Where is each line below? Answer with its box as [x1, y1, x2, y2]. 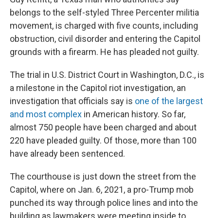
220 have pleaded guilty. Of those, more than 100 [10, 135, 197, 145]
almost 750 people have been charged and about [10, 122, 197, 132]
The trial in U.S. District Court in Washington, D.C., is [10, 70, 204, 80]
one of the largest [135, 96, 203, 106]
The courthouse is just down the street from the [10, 171, 196, 182]
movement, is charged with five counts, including [10, 20, 198, 31]
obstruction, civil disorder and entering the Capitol [10, 34, 200, 44]
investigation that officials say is [10, 96, 135, 106]
